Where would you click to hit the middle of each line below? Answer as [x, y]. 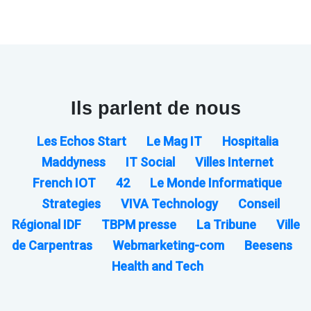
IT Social [150, 162]
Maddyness [73, 162]
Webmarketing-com [170, 245]
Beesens [268, 245]
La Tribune [227, 224]
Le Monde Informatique [216, 183]
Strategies [73, 203]
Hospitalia [250, 141]
